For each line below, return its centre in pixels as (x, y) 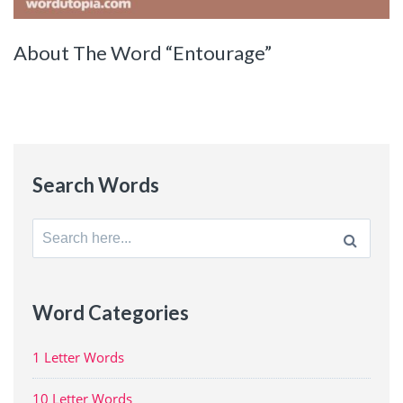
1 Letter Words (78, 357)
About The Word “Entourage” (143, 53)
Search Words (95, 185)
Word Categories (110, 312)
